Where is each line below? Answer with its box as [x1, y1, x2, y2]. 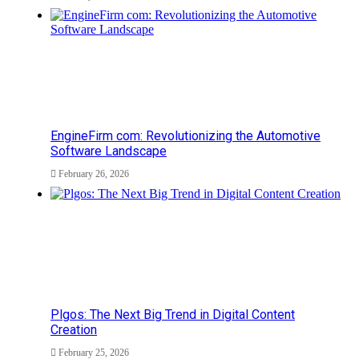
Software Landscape [50, 143, 167, 159]
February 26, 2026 [58, 168, 129, 180]
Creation [50, 322, 97, 338]
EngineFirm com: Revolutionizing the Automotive [50, 128, 321, 144]
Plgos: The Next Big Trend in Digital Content [50, 307, 295, 323]
